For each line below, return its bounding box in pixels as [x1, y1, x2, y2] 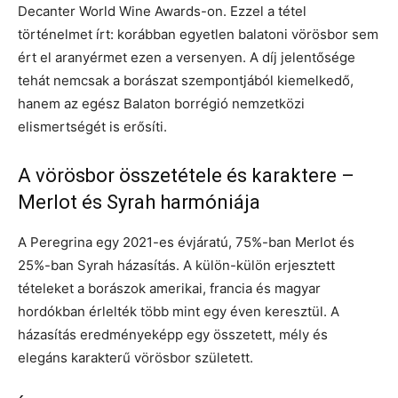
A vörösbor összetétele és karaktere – [18, 163, 354, 187]
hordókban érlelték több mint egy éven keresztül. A [18, 302, 339, 320]
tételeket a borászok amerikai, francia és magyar [18, 279, 321, 297]
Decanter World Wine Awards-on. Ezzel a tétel [18, 2, 306, 20]
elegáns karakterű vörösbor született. [18, 348, 253, 366]
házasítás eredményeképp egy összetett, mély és [18, 325, 328, 343]
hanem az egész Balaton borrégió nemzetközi [18, 94, 305, 112]
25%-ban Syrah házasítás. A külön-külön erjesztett [18, 256, 335, 274]
